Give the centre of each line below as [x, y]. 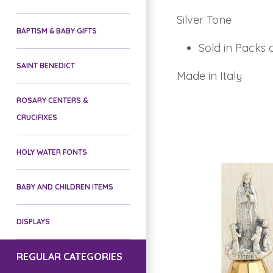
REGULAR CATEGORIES [69, 256]
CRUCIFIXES [37, 117]
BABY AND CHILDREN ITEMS [65, 186]
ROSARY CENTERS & [52, 100]
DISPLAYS [33, 221]
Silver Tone [204, 20]
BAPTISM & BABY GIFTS [57, 30]
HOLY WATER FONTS [52, 152]
